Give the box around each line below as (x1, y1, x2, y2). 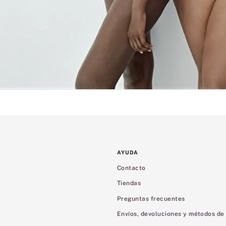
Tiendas (117, 180, 141, 187)
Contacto (117, 164, 146, 172)
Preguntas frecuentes (117, 195, 185, 202)
